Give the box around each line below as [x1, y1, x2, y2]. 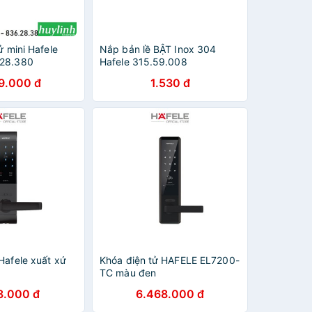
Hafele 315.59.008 [100, 56, 187, 68]
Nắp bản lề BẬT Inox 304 [100, 43, 217, 55]
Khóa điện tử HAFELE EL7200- [100, 254, 240, 266]
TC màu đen [100, 267, 156, 279]
